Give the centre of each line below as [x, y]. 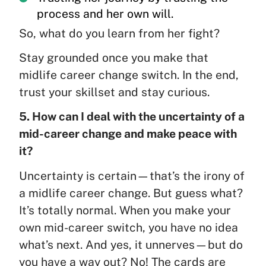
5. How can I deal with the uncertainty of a [132, 117]
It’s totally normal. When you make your [125, 210]
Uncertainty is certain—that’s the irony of [132, 175]
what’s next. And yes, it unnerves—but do [131, 244]
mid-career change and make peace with [128, 134]
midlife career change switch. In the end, [129, 75]
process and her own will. [105, 14]
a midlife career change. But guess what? [131, 193]
